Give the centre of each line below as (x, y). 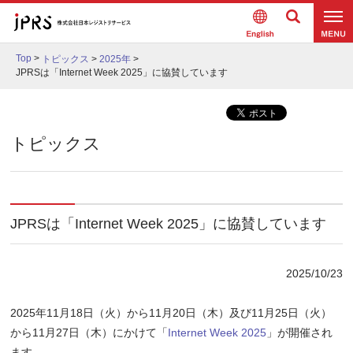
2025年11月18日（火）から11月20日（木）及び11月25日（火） (171, 313)
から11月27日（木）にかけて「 (89, 333)
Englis (258, 46)
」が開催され (300, 333)
